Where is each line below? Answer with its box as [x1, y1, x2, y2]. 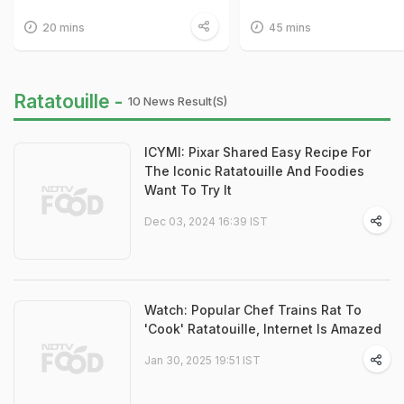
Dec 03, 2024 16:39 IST [144, 215, 268, 229]
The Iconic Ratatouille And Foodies [144, 163, 364, 179]
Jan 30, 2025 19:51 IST [144, 353, 261, 368]
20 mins [42, 21, 85, 35]
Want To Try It [144, 182, 232, 198]
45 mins [268, 21, 311, 35]
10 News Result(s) [128, 94, 227, 109]
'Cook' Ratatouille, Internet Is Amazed [144, 321, 381, 337]
